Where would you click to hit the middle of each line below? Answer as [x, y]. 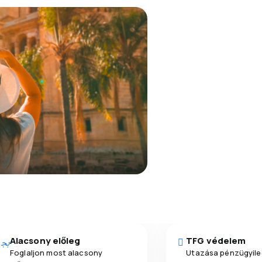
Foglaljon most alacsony [56, 252]
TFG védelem [216, 240]
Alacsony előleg [45, 240]
